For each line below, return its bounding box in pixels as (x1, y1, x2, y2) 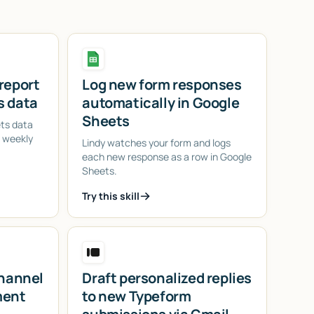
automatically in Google (82, 93, 240, 112)
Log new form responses (82, 74, 242, 94)
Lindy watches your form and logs (82, 135, 231, 149)
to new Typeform (82, 286, 191, 306)
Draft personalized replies (82, 268, 252, 287)
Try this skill (82, 189, 140, 203)
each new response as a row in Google (82, 149, 252, 163)
